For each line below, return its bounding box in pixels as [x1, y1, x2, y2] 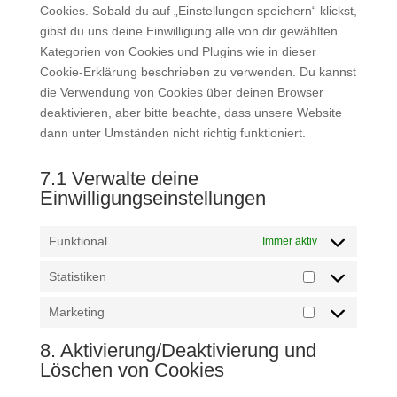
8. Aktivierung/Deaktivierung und [39, 339, 316, 362]
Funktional [48, 234, 107, 248]
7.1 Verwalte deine [39, 167, 198, 190]
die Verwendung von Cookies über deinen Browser [39, 85, 323, 99]
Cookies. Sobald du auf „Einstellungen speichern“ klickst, [39, 4, 357, 18]
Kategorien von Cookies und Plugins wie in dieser [39, 44, 316, 58]
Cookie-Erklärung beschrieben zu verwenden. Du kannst [39, 65, 356, 79]
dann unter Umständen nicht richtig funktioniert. [39, 126, 306, 140]
